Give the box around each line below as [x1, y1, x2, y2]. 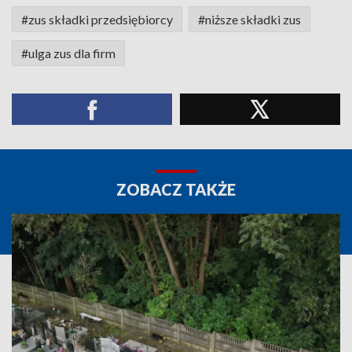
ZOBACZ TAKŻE [116, 180, 236, 199]
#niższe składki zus [198, 12, 301, 27]
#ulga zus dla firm [21, 46, 115, 60]
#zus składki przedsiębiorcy [21, 12, 173, 27]
